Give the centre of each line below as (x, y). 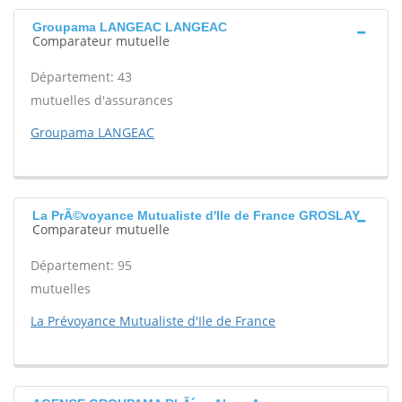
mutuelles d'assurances (102, 100)
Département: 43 (81, 77)
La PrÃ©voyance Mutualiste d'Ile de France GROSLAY (196, 215)
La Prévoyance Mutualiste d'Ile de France (153, 321)
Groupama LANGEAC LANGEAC (130, 27)
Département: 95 (81, 265)
